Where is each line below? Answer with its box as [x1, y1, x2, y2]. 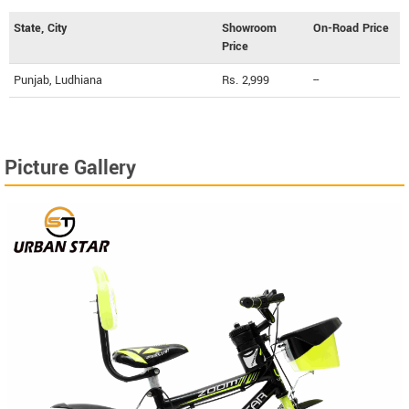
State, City [14, 19, 67, 37]
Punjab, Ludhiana [14, 71, 102, 89]
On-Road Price [313, 19, 389, 37]
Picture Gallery [5, 152, 136, 183]
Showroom [222, 19, 277, 37]
